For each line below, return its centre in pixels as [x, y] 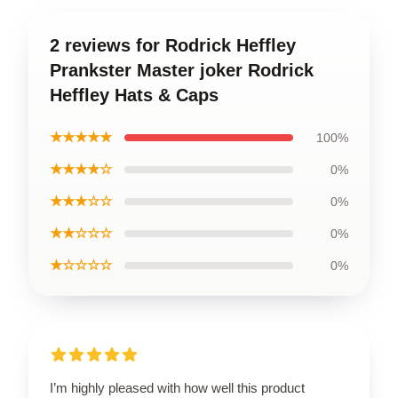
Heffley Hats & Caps [134, 95]
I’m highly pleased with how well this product [177, 387]
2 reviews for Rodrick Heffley [173, 45]
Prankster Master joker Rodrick [182, 70]
